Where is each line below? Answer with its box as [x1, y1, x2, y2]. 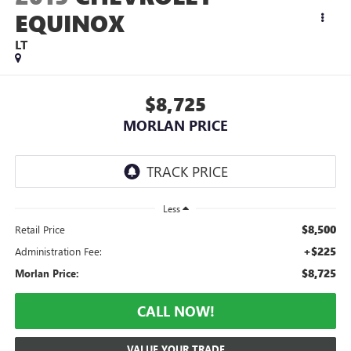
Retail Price [14, 222, 65, 236]
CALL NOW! [136, 301, 215, 320]
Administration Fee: [14, 244, 102, 258]
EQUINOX [14, 7, 125, 39]
